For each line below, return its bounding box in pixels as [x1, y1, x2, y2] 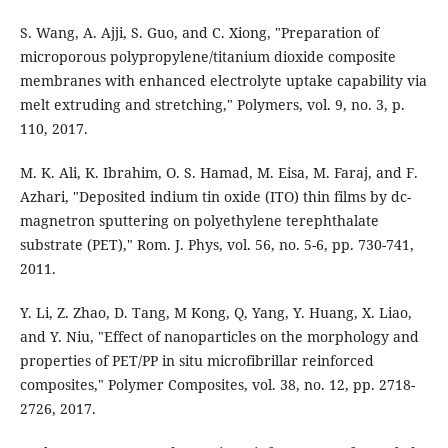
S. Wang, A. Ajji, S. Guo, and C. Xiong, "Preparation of [19, 22, 379, 42]
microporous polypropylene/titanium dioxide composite [19, 46, 396, 66]
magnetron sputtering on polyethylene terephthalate [19, 210, 379, 230]
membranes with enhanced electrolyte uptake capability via [19, 70, 427, 90]
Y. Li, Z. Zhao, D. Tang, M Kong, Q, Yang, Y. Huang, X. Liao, [19, 302, 412, 322]
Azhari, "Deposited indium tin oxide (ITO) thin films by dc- [19, 186, 411, 206]
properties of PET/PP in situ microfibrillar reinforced [19, 350, 374, 370]
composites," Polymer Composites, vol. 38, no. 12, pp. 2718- [19, 374, 415, 394]
